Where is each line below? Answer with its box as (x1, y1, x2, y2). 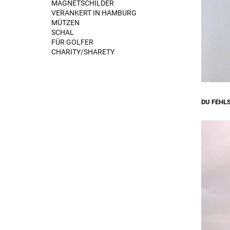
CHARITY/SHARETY (51, 48, 114, 56)
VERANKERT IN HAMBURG (51, 9, 137, 17)
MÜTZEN (51, 18, 80, 27)
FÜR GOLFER (51, 38, 93, 46)
